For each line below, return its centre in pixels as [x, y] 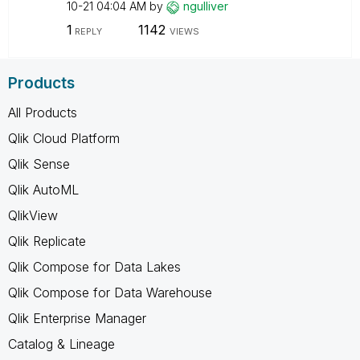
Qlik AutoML [43, 189]
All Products [43, 112]
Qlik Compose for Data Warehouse [110, 292]
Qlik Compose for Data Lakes [94, 266]
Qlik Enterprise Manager [77, 318]
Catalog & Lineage [61, 344]
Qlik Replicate [47, 241]
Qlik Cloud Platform [64, 138]
